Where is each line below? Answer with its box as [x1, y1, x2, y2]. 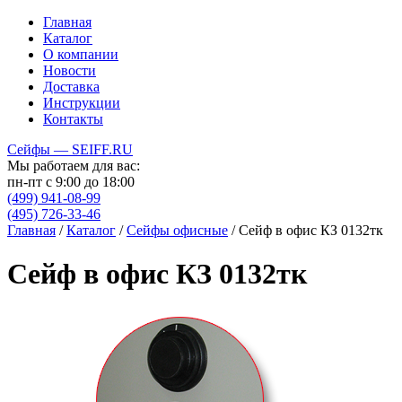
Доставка [43, 79, 100, 94]
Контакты [43, 111, 103, 127]
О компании [43, 47, 118, 62]
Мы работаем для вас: [7, 158, 140, 173]
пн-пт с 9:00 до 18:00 [7, 174, 135, 189]
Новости [43, 63, 96, 78]
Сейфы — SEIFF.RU [7, 142, 133, 157]
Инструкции [43, 95, 120, 110]
